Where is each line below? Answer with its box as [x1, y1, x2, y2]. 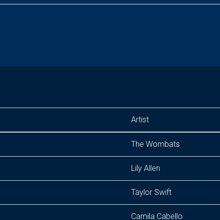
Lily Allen [131, 164, 160, 173]
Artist [131, 115, 149, 124]
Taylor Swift [131, 188, 171, 197]
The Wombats [131, 139, 180, 149]
